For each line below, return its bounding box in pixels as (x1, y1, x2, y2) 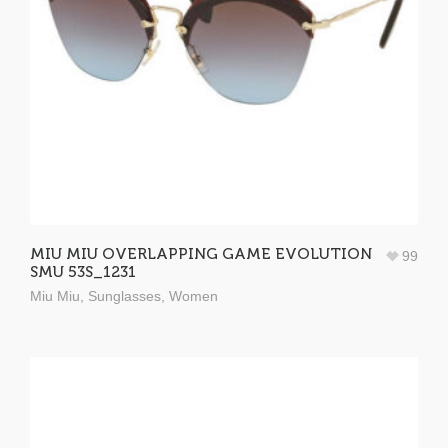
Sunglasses (88, 288, 161, 304)
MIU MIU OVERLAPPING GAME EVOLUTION (30, 245, 372, 262)
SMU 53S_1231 (30, 263, 136, 280)
